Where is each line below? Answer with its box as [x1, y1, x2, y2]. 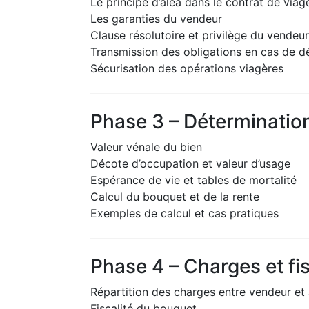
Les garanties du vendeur [90, 11, 222, 26]
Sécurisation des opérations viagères [90, 61, 283, 75]
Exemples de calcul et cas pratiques [90, 206, 279, 220]
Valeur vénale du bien [90, 139, 202, 154]
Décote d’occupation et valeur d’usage [90, 156, 290, 170]
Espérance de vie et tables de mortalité [90, 172, 297, 187]
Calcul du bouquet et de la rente [90, 189, 259, 203]
